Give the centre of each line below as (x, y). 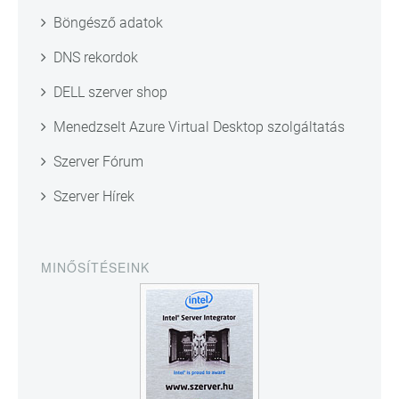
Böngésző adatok (108, 23)
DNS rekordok (96, 58)
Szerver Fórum (98, 162)
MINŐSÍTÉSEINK (95, 268)
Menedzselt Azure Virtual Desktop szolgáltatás (199, 127)
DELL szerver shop (110, 93)
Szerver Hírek (94, 197)
